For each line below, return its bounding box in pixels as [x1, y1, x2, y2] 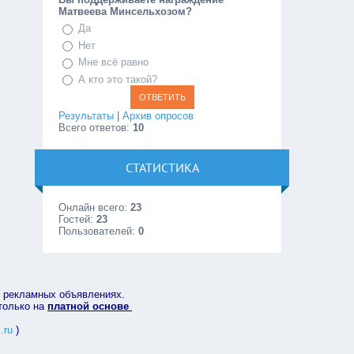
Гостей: [58, 213, 97, 226]
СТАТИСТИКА [125, 160, 199, 176]
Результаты [58, 110, 115, 122]
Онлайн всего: [58, 201, 131, 214]
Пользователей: [58, 225, 139, 238]
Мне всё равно [78, 56, 149, 69]
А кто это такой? [78, 73, 158, 85]
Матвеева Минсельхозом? [58, 6, 193, 17]
